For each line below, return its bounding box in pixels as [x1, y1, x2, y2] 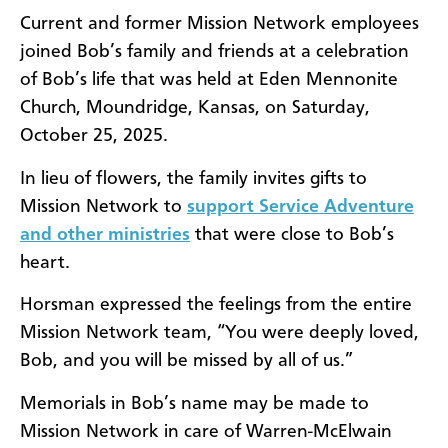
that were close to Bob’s [190, 225, 394, 244]
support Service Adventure [187, 197, 414, 216]
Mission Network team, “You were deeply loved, [20, 324, 419, 343]
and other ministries [20, 225, 190, 244]
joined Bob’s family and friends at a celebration [20, 43, 409, 62]
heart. [20, 253, 70, 272]
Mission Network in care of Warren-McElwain [20, 422, 392, 441]
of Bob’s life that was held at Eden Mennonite [20, 71, 398, 90]
